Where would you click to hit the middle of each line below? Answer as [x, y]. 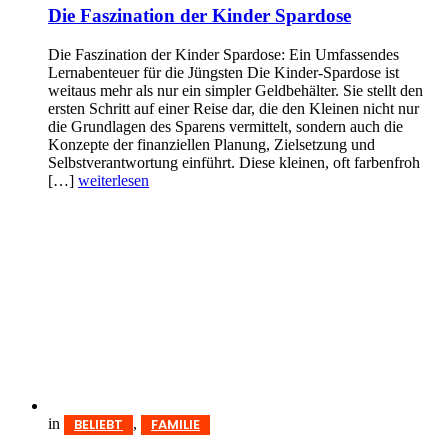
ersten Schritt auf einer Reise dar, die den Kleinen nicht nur [233, 109]
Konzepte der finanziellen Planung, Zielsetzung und [211, 145]
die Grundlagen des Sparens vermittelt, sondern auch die [225, 127]
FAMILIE [175, 425]
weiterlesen [113, 181]
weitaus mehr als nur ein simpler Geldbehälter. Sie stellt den [235, 91]
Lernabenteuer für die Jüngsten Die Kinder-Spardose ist [223, 73]
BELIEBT [98, 425]
